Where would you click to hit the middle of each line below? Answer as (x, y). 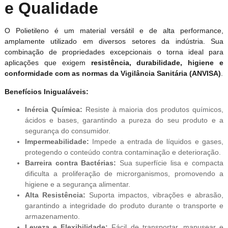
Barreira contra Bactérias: (70, 163)
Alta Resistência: (55, 195)
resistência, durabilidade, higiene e (157, 62)
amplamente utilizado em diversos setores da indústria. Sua (114, 41)
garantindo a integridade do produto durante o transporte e (124, 206)
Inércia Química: (53, 110)
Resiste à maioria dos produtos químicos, (153, 110)
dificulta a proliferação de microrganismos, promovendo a (124, 174)
